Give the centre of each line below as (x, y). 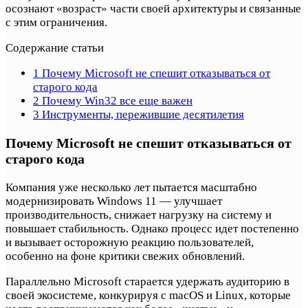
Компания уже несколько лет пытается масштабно (131, 187)
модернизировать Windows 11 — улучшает (114, 201)
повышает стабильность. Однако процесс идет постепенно (152, 228)
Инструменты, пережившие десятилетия (142, 114)
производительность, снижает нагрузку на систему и (139, 214)
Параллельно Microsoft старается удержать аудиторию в (147, 281)
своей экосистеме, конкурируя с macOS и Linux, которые (148, 295)
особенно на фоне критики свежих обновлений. (125, 256)
